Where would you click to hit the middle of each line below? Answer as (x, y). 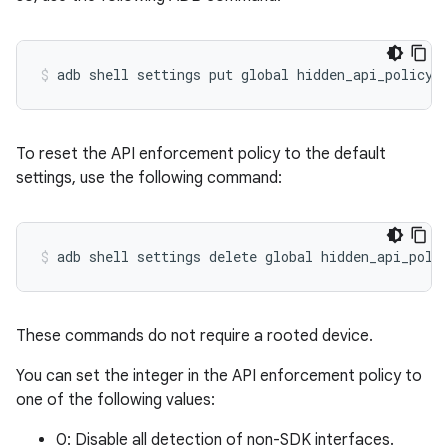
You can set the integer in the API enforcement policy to (219, 376)
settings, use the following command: (149, 178)
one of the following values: (115, 400)
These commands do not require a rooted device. (194, 336)
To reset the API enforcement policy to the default (201, 154)
